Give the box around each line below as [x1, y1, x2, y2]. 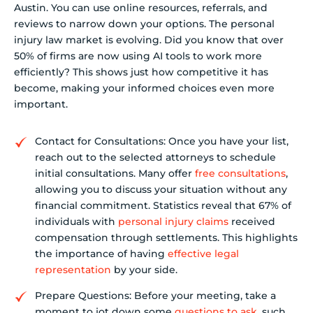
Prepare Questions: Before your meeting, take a [35, 289, 276, 303]
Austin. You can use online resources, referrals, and [14, 1, 268, 15]
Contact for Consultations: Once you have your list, [35, 134, 289, 147]
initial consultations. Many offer [35, 166, 195, 180]
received [228, 214, 275, 228]
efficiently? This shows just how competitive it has [14, 66, 268, 79]
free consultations [195, 166, 286, 180]
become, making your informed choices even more [14, 82, 275, 95]
